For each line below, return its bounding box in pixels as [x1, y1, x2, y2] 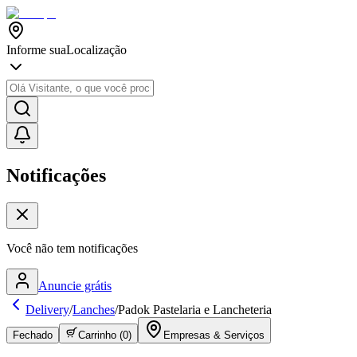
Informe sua [6, 43, 66, 57]
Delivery [25, 302, 69, 316]
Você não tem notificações [6, 241, 138, 255]
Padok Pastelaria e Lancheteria [118, 302, 272, 316]
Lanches [73, 302, 115, 316]
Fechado [13, 328, 53, 341]
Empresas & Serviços [163, 328, 265, 341]
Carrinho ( [78, 328, 123, 341]
